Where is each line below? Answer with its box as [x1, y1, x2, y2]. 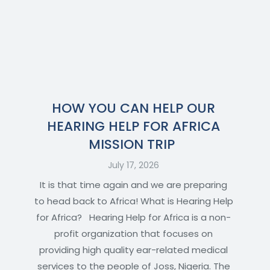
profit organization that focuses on [54, 227, 213, 240]
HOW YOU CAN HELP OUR [52, 99, 216, 118]
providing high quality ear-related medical [39, 243, 228, 257]
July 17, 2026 [108, 159, 160, 172]
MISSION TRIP [89, 135, 179, 154]
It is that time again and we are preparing [40, 178, 228, 192]
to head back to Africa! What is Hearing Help [34, 195, 233, 208]
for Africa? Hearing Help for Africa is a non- [36, 211, 231, 224]
